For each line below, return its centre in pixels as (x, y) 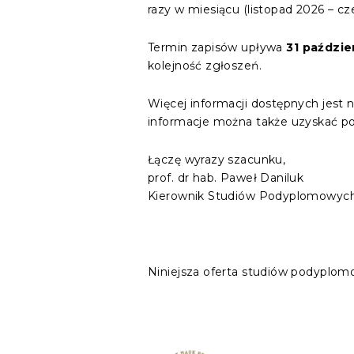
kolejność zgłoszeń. (205, 66)
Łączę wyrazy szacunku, (217, 160)
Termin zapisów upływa (217, 47)
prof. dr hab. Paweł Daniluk (226, 178)
